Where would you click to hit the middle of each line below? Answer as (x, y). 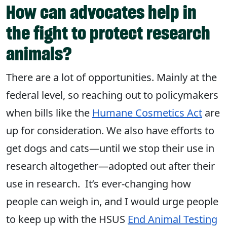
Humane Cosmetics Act (147, 113)
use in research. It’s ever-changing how (99, 184)
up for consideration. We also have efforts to (110, 131)
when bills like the (49, 113)
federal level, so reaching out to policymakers (112, 95)
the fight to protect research (108, 33)
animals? (39, 54)
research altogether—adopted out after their (110, 166)
